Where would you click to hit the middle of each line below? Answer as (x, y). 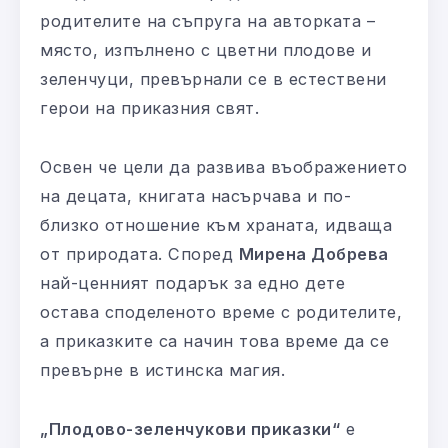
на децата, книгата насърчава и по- (195, 196)
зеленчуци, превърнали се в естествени (213, 79)
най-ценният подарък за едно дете (192, 283)
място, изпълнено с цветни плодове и (206, 50)
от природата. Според (139, 254)
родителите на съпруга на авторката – (207, 21)
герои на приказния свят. (149, 108)
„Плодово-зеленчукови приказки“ (190, 429)
